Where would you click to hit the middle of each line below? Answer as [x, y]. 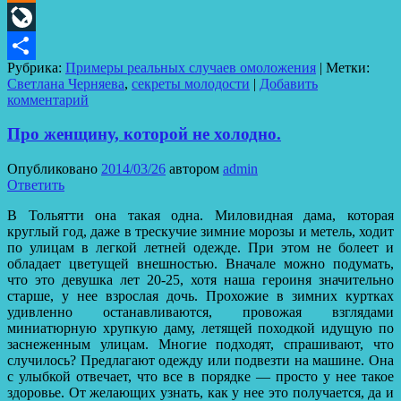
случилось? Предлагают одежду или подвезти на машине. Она [200, 361]
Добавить [289, 83]
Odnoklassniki [48, 16]
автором [196, 169]
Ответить [36, 185]
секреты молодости [191, 83]
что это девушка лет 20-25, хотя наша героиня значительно [200, 280]
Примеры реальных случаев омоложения [191, 67]
